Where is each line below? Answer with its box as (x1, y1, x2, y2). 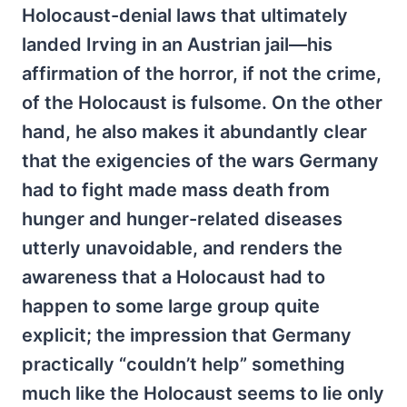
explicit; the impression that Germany (22, 323, 352, 346)
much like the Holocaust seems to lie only (22, 382, 384, 404)
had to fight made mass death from (22, 178, 330, 201)
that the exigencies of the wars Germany (22, 149, 379, 172)
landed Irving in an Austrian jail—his (22, 33, 333, 55)
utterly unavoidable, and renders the (22, 236, 342, 259)
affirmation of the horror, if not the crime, (22, 62, 382, 84)
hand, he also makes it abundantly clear (22, 120, 367, 143)
